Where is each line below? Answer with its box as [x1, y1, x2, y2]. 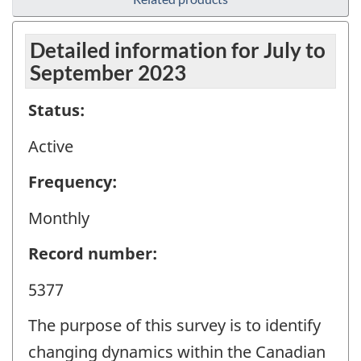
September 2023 [30, 60, 186, 86]
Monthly [28, 206, 89, 229]
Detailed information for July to [30, 37, 326, 64]
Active [28, 135, 73, 157]
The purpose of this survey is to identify [28, 314, 321, 337]
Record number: [28, 243, 157, 265]
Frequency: [28, 171, 117, 193]
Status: [28, 99, 85, 122]
